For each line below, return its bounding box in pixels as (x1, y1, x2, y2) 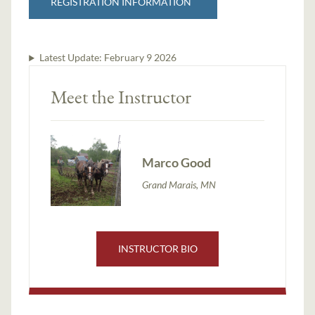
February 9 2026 (103, 51, 176, 64)
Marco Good (142, 155, 212, 170)
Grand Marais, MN (142, 179, 217, 191)
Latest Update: (39, 51, 104, 64)
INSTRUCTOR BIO (117, 243, 198, 255)
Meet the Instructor (51, 84, 192, 110)
